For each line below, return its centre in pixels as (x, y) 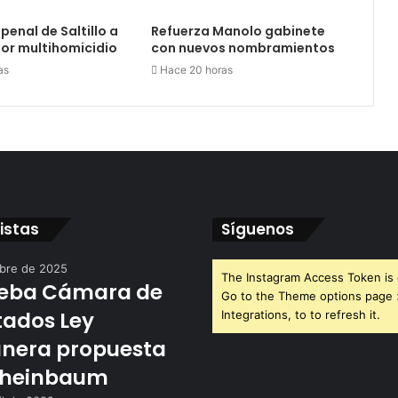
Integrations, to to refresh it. (301, 315)
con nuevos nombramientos (243, 48)
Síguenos (258, 230)
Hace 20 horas (196, 70)
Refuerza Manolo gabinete (238, 32)
